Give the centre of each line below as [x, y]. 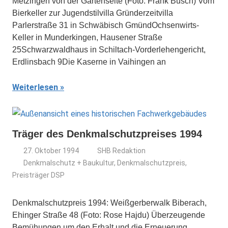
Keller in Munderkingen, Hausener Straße [87, 37]
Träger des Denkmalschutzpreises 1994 [107, 134]
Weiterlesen [35, 87]
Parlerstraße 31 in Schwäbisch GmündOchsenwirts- [106, 25]
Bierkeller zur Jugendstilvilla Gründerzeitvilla [93, 13]
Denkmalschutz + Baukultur [69, 163]
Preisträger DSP [38, 175]
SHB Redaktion [122, 151]
